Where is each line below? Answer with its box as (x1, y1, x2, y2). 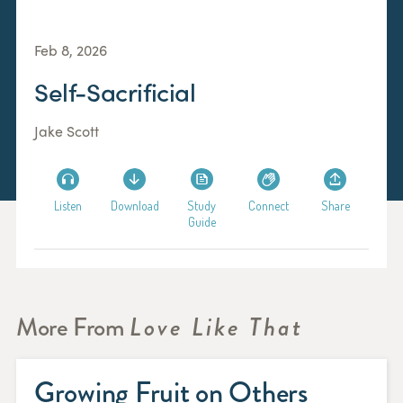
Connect (247, 198, 289, 214)
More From (16, 309, 130, 346)
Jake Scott (34, 121, 99, 142)
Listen (53, 198, 82, 214)
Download (110, 198, 159, 214)
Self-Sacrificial (34, 73, 196, 110)
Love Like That (130, 309, 303, 346)
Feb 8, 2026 (34, 40, 107, 61)
